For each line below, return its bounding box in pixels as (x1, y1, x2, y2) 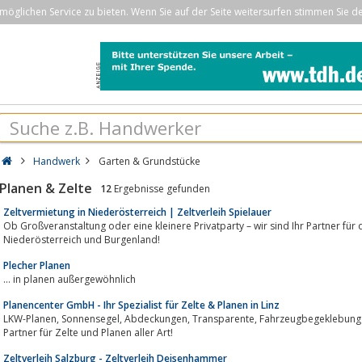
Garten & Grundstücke (98, 154, 200, 168)
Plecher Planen (3, 258, 70, 272)
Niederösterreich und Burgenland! (3, 232, 160, 246)
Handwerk (33, 154, 81, 168)
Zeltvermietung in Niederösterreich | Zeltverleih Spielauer (3, 204, 271, 219)
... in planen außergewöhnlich (3, 271, 136, 286)
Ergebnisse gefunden (112, 182, 210, 196)
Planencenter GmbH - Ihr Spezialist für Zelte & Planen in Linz (3, 297, 280, 312)
